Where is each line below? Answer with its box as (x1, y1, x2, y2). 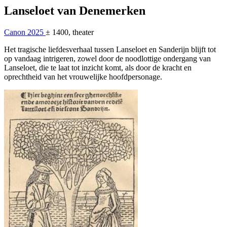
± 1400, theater (46, 27, 94, 36)
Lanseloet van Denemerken (4, 4, 145, 17)
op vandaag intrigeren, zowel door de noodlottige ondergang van (4, 54, 211, 63)
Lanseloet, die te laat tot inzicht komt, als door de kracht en (4, 63, 192, 72)
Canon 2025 (4, 27, 46, 36)
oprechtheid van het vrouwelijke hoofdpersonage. (4, 72, 162, 81)
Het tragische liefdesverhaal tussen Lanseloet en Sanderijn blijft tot (4, 45, 216, 54)
